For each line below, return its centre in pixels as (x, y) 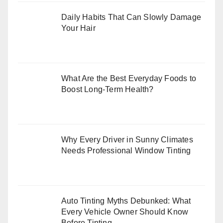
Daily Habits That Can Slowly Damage (131, 17)
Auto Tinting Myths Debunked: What (126, 201)
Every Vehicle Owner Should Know (125, 212)
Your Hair (78, 28)
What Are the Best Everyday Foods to (129, 79)
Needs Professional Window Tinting (126, 150)
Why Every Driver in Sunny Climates (127, 139)
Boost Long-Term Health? (108, 90)
